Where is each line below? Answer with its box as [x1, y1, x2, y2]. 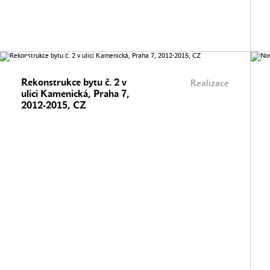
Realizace [190, 78, 229, 89]
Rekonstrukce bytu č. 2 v [21, 77, 127, 88]
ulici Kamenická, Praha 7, [21, 88, 130, 99]
